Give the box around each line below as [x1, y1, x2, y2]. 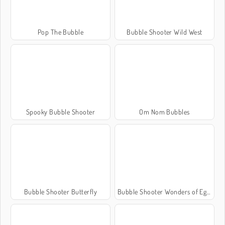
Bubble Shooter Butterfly [24, 187, 97, 196]
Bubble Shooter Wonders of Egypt [117, 187, 207, 196]
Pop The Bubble [37, 27, 84, 36]
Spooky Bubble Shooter [26, 107, 95, 116]
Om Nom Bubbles [139, 107, 190, 116]
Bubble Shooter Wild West [127, 27, 202, 36]
